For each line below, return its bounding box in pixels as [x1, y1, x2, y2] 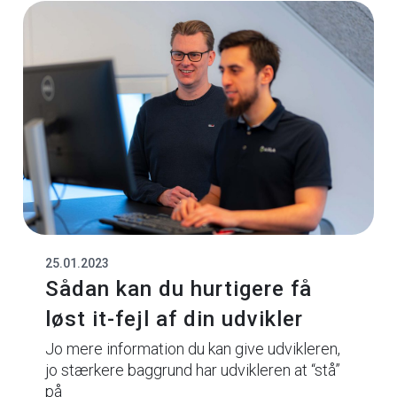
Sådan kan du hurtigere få [44, 276, 312, 302]
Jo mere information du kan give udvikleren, [44, 339, 340, 359]
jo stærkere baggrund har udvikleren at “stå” [44, 361, 340, 380]
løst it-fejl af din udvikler [44, 307, 303, 332]
